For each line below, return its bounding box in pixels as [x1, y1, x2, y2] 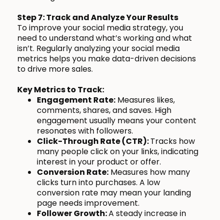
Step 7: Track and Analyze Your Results [17, 12, 178, 24]
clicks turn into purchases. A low [37, 177, 160, 189]
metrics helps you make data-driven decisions [17, 53, 196, 65]
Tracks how [150, 136, 195, 147]
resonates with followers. [37, 125, 133, 137]
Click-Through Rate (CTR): [37, 136, 150, 147]
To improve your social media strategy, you [17, 22, 183, 34]
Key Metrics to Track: [17, 84, 104, 96]
